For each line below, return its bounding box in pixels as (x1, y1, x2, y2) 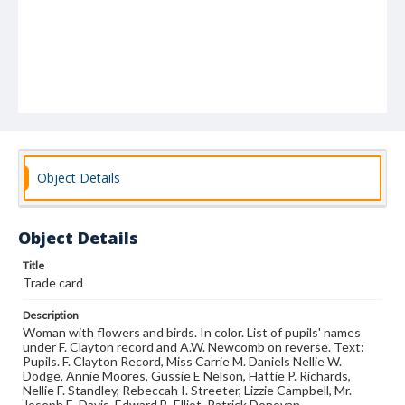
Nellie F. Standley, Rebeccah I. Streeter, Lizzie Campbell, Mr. (23, 382, 352, 398)
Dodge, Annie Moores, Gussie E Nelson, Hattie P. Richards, (23, 368, 351, 383)
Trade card (23, 275, 83, 290)
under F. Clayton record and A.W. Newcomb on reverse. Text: (23, 339, 364, 354)
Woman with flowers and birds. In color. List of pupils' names (23, 325, 361, 340)
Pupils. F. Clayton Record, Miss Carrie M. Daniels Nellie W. (23, 353, 342, 369)
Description (23, 308, 79, 322)
